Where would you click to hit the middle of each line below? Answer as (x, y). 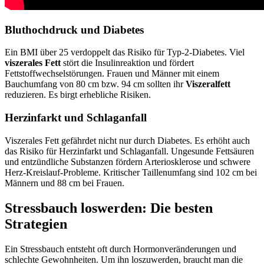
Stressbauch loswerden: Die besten (109, 208)
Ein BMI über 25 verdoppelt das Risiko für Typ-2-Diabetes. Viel (125, 52)
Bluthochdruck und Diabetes (74, 29)
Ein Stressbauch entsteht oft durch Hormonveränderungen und (121, 249)
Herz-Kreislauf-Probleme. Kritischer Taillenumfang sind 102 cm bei (131, 172)
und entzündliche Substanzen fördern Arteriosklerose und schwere (128, 161)
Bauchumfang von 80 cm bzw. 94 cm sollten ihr (95, 84)
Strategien (36, 224)
